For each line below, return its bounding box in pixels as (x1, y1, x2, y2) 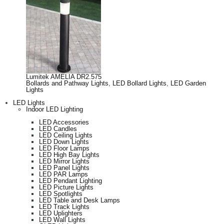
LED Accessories (39, 118, 89, 126)
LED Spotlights (39, 189, 82, 197)
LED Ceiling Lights (39, 131, 92, 139)
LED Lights (13, 98, 45, 106)
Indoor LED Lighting (26, 105, 83, 113)
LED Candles (39, 124, 77, 132)
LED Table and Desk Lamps (39, 196, 120, 204)
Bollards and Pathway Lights (26, 79, 108, 87)
